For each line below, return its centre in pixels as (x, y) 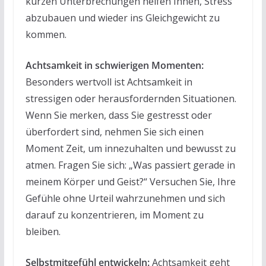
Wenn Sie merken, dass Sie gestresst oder (118, 115)
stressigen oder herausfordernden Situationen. (131, 98)
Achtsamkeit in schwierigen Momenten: (114, 65)
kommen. (46, 34)
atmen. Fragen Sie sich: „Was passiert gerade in (130, 165)
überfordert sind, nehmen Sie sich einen (114, 132)
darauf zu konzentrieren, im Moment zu (114, 215)
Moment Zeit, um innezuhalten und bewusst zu (130, 148)
